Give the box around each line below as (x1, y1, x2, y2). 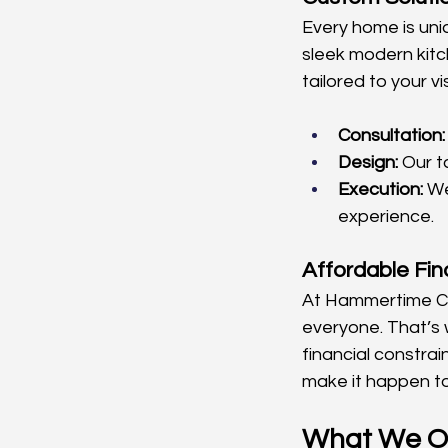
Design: (338, 152, 398, 172)
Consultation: (338, 125, 445, 145)
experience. (338, 206, 434, 226)
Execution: (338, 179, 423, 199)
